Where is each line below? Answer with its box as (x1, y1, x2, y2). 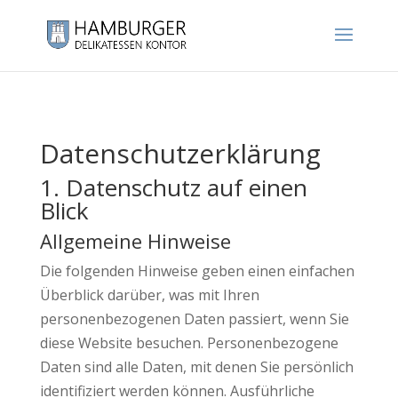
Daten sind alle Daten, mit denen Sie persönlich (39, 357, 354, 377)
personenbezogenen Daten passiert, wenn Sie (39, 309, 349, 329)
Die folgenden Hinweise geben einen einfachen (39, 261, 354, 281)
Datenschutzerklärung (39, 135, 321, 171)
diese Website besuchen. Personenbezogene (39, 333, 338, 353)
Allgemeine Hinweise (39, 227, 231, 254)
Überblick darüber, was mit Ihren (39, 285, 259, 305)
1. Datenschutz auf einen (39, 171, 307, 203)
